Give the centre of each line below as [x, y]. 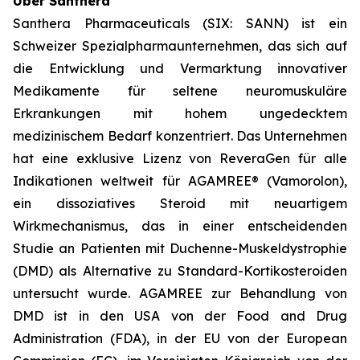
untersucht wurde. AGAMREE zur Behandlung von [180, 293]
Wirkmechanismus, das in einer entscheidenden [180, 226]
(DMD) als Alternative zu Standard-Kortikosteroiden [180, 271]
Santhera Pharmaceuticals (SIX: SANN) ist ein [180, 23]
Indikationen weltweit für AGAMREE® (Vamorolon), [180, 181]
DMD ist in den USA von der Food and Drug [180, 316]
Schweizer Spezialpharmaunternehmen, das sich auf [180, 46]
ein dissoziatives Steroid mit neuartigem [180, 203]
